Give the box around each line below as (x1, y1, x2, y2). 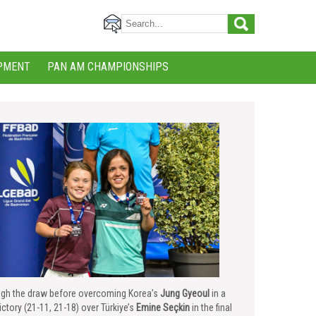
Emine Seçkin (136, 302, 190, 313)
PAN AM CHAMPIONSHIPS (47, 60, 169, 73)
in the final (190, 302, 232, 313)
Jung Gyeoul (160, 288, 209, 299)
